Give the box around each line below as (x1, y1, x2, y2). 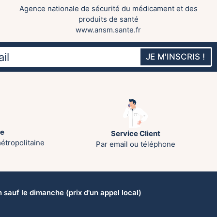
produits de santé (78, 14, 139, 24)
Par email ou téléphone (96, 139, 175, 149)
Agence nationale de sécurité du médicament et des (19, 3, 198, 13)
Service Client (111, 129, 160, 139)
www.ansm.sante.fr (76, 25, 141, 34)
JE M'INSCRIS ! (146, 52, 205, 62)
